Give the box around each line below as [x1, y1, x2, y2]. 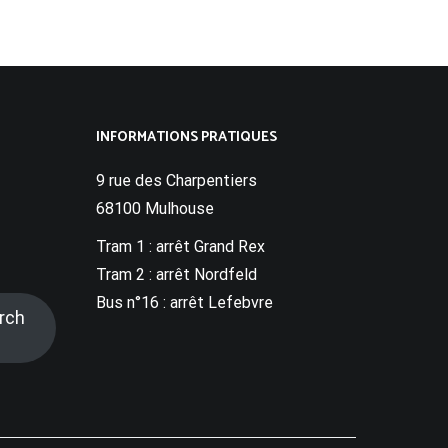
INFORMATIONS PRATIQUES [96, 125, 277, 149]
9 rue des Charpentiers [96, 170, 257, 190]
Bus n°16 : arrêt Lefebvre [96, 292, 273, 312]
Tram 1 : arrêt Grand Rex [96, 236, 265, 256]
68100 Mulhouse [96, 198, 214, 218]
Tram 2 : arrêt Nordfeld [96, 264, 257, 284]
